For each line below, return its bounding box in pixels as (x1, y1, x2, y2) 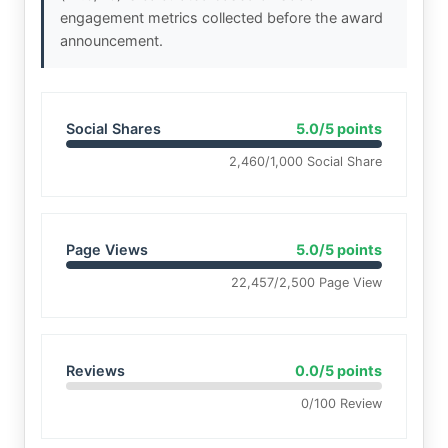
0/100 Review (301, 396, 382, 412)
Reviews (66, 362, 125, 380)
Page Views (66, 241, 148, 259)
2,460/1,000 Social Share (229, 154, 382, 170)
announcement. (60, 32, 163, 50)
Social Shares (66, 120, 161, 138)
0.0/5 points (295, 362, 382, 380)
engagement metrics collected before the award (60, 9, 383, 27)
